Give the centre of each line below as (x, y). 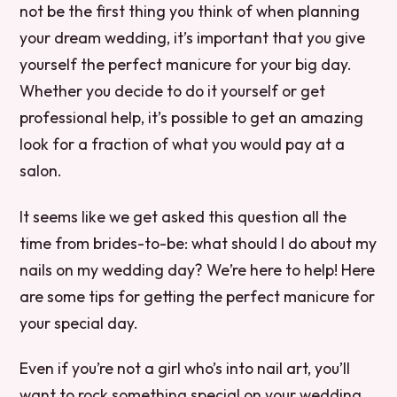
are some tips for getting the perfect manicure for (198, 296)
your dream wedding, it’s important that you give (193, 38)
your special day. (79, 323)
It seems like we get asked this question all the (183, 216)
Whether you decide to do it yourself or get (173, 91)
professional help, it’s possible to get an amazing (192, 118)
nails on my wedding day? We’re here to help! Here (198, 269)
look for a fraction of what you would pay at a (183, 144)
